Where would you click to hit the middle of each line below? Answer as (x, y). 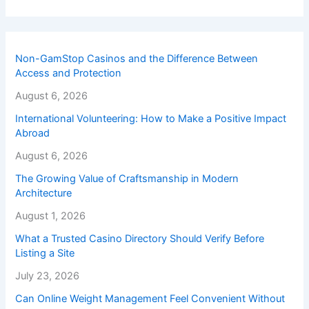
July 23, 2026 (48, 276)
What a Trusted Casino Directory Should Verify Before (140, 238)
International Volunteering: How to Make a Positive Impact (151, 118)
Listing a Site (45, 253)
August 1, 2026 (51, 216)
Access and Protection (69, 73)
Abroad (33, 133)
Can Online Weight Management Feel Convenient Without (150, 298)
